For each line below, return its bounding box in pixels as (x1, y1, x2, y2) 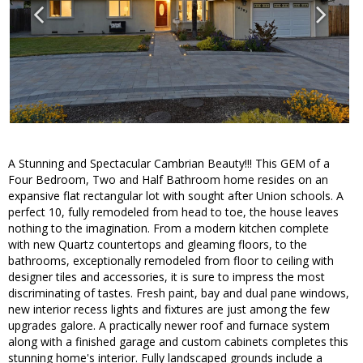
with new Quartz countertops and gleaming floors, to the (8, 237, 307, 253)
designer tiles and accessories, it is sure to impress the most (8, 269, 325, 285)
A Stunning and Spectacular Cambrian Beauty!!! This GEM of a (8, 156, 330, 172)
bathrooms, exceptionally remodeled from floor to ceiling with (8, 253, 334, 269)
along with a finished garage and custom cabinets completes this (8, 334, 348, 350)
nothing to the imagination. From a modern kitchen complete (8, 220, 329, 237)
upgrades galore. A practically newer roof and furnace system (8, 318, 330, 334)
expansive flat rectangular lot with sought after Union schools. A (8, 188, 344, 204)
